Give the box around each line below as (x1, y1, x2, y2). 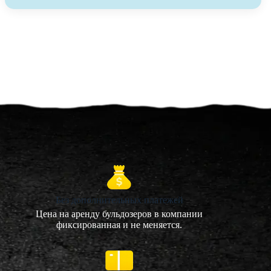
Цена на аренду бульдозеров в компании (36, 209, 203, 220)
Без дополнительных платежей (55, 195, 183, 206)
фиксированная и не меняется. (56, 220, 183, 230)
